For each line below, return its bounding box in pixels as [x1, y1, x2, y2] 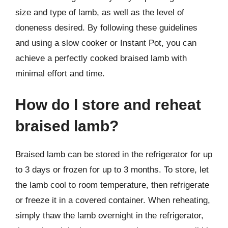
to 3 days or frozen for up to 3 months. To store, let [15, 165, 209, 175]
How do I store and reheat [15, 96, 201, 113]
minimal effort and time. [15, 68, 105, 78]
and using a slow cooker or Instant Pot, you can [15, 38, 196, 48]
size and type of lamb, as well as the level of [15, 7, 184, 17]
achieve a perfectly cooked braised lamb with [15, 53, 187, 63]
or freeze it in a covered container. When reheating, [15, 195, 210, 205]
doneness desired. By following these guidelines [15, 22, 197, 33]
